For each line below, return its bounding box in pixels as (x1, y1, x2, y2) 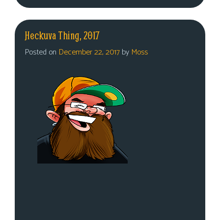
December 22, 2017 (58, 46, 120, 59)
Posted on (25, 46, 58, 59)
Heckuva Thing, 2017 (25, 28, 100, 42)
